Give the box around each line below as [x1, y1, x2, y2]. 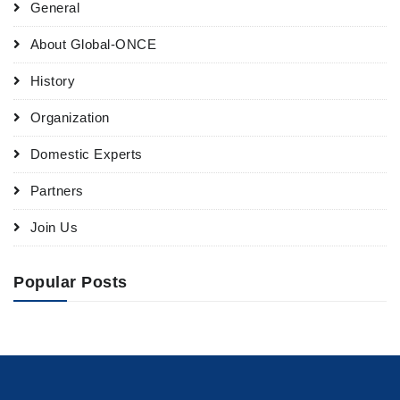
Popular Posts [13, 273, 128, 292]
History [29, 73, 75, 89]
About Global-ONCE [29, 37, 156, 53]
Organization [29, 110, 110, 126]
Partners [29, 183, 84, 199]
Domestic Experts [29, 146, 143, 162]
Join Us [29, 220, 78, 236]
